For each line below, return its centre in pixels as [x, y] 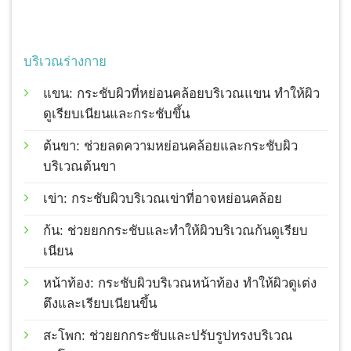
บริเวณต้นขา [80, 166]
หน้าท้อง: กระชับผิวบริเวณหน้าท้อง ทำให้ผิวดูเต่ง [180, 283]
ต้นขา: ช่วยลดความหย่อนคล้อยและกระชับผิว [170, 146]
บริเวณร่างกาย [65, 61]
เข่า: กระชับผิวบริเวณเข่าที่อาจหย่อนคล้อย [163, 198]
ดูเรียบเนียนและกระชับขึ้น [116, 114]
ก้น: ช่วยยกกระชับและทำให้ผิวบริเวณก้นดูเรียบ [175, 230]
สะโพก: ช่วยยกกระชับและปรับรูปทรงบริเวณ [168, 335]
